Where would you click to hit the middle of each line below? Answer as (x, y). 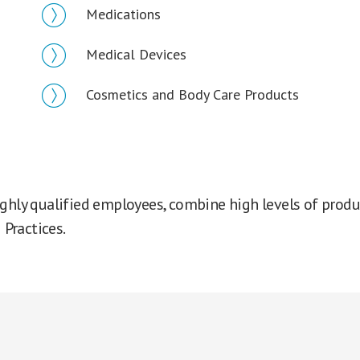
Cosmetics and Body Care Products (193, 94)
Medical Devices (137, 54)
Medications (124, 14)
